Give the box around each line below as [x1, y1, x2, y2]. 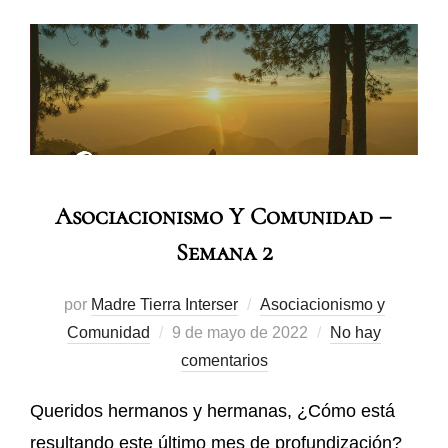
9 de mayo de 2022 [172, 323, 308, 341]
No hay [330, 323, 381, 341]
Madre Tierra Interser [90, 295, 238, 313]
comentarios [180, 351, 268, 369]
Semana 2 [175, 237, 273, 267]
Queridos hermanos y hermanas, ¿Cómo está [30, 400, 395, 421]
